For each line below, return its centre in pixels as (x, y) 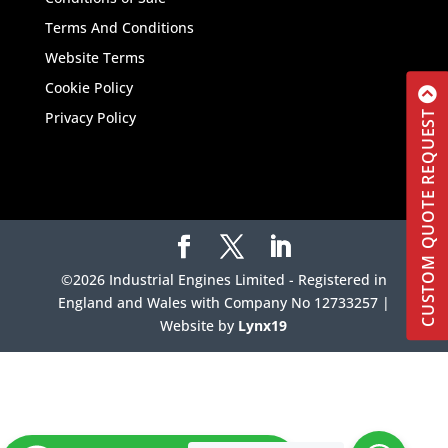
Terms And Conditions (119, 28)
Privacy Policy (90, 118)
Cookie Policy (88, 88)
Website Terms (94, 58)
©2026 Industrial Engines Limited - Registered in (223, 280)
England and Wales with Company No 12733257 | (223, 303)
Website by (199, 326)
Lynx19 (263, 326)
